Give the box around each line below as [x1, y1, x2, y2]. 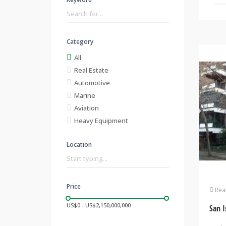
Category [67, 37, 93, 46]
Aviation [74, 103, 99, 112]
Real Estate [74, 65, 108, 75]
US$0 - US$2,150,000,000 [67, 201, 131, 209]
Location [67, 140, 92, 149]
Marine [74, 90, 95, 100]
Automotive [74, 78, 110, 87]
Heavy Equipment [74, 116, 128, 125]
